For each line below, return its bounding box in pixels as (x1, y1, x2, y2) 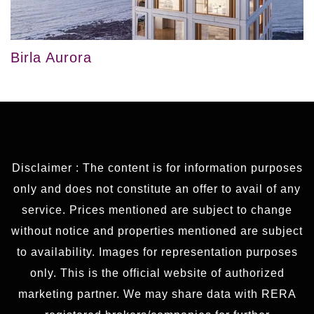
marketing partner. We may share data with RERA (18, 288, 296, 301)
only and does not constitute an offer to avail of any (13, 183, 301, 196)
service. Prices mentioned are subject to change (22, 204, 292, 217)
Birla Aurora (11, 50, 92, 66)
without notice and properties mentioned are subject (11, 225, 303, 238)
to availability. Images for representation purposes (16, 246, 298, 259)
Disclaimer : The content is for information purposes (11, 162, 303, 175)
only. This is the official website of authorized (29, 267, 285, 280)
